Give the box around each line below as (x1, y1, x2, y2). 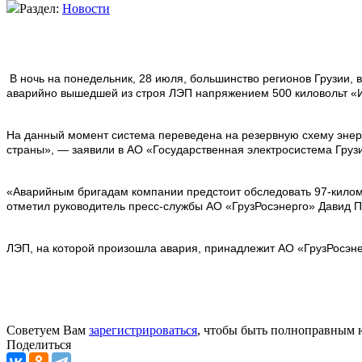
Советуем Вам (6, 322, 89, 337)
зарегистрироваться (89, 322, 197, 337)
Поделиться (6, 337, 71, 351)
